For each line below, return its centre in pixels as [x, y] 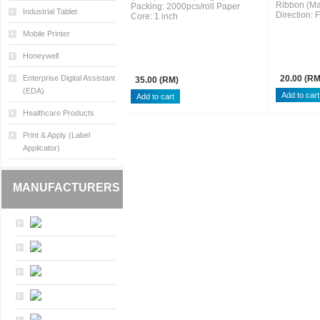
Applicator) [41, 148]
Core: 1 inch [154, 17]
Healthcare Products [59, 113]
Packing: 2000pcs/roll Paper [185, 7]
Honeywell [41, 56]
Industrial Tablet [50, 11]
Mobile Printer [46, 34]
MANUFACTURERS [66, 187]
